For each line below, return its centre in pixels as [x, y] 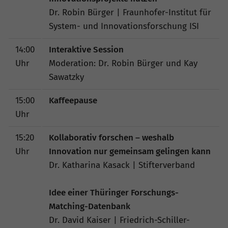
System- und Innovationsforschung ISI [124, 26]
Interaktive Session [86, 50]
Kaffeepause [73, 101]
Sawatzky [66, 77]
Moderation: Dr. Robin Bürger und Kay [123, 64]
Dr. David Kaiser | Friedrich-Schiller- [119, 220]
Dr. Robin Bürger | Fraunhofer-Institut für [130, 13]
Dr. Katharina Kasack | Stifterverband [122, 165]
